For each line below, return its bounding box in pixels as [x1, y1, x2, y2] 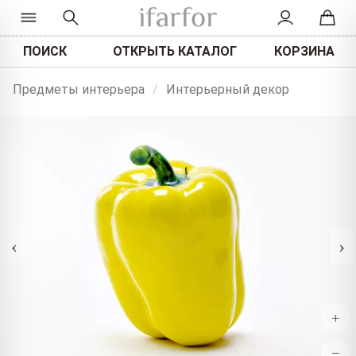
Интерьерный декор [166, 82, 289, 97]
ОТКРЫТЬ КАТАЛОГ [112, 43, 237, 59]
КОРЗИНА [274, 43, 335, 59]
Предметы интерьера [13, 82, 145, 97]
